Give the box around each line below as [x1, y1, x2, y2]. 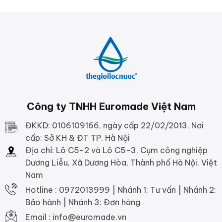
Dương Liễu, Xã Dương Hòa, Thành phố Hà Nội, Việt [25, 157, 217, 167]
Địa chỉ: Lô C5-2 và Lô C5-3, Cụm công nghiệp [25, 145, 208, 155]
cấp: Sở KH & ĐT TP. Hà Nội [25, 132, 130, 143]
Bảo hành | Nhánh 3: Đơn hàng [25, 197, 140, 207]
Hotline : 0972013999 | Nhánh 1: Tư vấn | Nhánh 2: [25, 184, 216, 195]
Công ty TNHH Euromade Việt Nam [26, 100, 196, 112]
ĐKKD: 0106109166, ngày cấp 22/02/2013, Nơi [25, 120, 204, 130]
